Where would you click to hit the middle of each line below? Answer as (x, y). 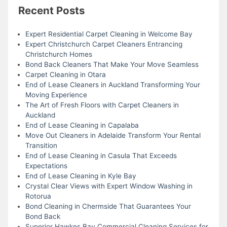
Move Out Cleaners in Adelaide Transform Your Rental (113, 135)
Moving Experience (56, 94)
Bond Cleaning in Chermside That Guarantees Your (108, 206)
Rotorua (38, 196)
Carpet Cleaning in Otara (65, 74)
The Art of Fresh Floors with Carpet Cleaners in (102, 105)
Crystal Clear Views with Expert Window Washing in (109, 186)
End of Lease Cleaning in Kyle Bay (81, 176)
